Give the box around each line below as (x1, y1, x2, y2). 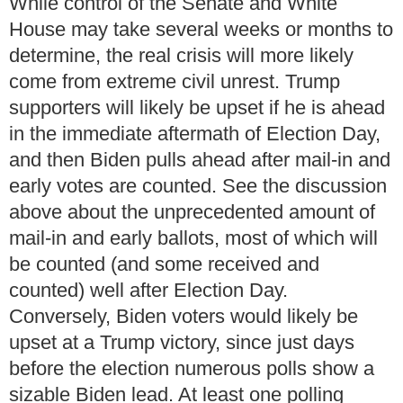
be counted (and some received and (9, 253, 319, 276)
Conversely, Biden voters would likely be (9, 305, 358, 328)
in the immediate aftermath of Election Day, (9, 122, 381, 146)
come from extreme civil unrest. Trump (9, 70, 340, 94)
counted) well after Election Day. (9, 279, 288, 302)
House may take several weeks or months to (9, 18, 393, 41)
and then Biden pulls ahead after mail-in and (9, 148, 390, 172)
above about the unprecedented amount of (9, 201, 375, 224)
